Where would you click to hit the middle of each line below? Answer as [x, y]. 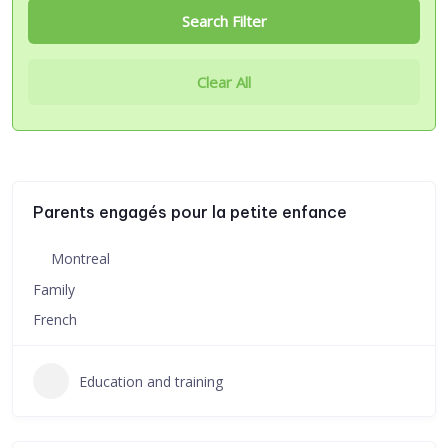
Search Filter [224, 21]
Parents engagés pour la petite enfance [190, 212]
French [55, 319]
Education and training [151, 381]
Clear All [224, 82]
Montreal [80, 258]
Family [54, 289]
